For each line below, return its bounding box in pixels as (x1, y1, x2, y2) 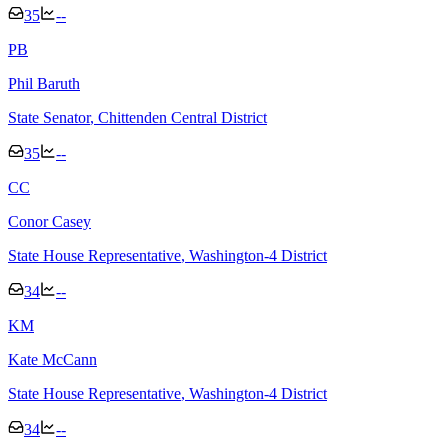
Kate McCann (8, 350, 97, 368)
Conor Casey (8, 212, 91, 230)
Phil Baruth (8, 74, 80, 92)
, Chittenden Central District (90, 108, 267, 126)
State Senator (8, 108, 90, 126)
